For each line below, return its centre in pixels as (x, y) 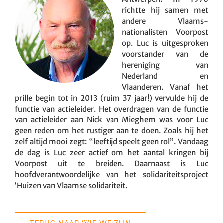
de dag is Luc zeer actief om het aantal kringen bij (111, 152)
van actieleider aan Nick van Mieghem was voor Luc (111, 119)
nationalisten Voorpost (165, 32)
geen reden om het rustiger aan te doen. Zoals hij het (111, 130)
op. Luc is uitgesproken (165, 43)
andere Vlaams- (165, 21)
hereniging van (165, 65)
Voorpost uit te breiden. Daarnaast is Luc (111, 163)
